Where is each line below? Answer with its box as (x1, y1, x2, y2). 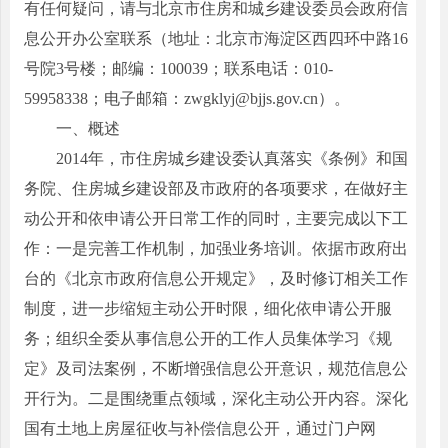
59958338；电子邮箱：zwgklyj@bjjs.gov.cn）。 (23, 89, 350, 107)
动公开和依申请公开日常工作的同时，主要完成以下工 (23, 209, 408, 227)
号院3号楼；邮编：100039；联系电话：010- (23, 59, 333, 77)
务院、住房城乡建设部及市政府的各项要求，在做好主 (23, 179, 408, 197)
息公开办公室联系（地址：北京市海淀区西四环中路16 (23, 29, 408, 47)
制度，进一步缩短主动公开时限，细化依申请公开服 (23, 299, 392, 317)
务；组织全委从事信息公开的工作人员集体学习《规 (23, 329, 392, 347)
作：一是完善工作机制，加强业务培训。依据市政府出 (23, 239, 408, 257)
